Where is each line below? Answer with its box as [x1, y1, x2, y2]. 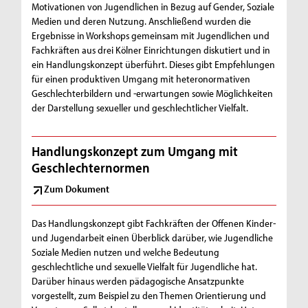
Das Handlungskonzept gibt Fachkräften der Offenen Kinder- [32, 217, 276, 230]
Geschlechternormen [32, 159, 151, 177]
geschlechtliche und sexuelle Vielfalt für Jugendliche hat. [32, 260, 258, 274]
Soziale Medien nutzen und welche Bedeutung [32, 245, 220, 259]
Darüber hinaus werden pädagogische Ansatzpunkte [32, 274, 245, 288]
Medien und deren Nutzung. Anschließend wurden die [32, 14, 252, 27]
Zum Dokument [44, 182, 110, 196]
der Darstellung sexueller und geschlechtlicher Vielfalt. [32, 100, 249, 114]
